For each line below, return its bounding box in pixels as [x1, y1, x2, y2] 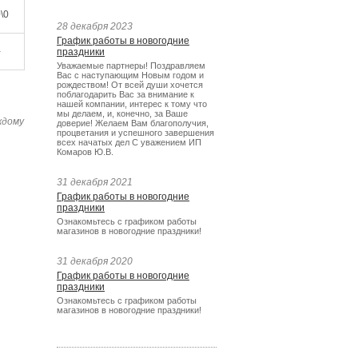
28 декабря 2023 [57, 21, 133, 32]
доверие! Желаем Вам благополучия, [57, 118, 209, 128]
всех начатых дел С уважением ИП [57, 137, 201, 147]
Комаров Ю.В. [57, 147, 113, 157]
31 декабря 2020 [57, 256, 133, 267]
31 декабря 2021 [57, 177, 133, 188]
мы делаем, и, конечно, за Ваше [57, 109, 188, 118]
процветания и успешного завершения [57, 128, 214, 137]
